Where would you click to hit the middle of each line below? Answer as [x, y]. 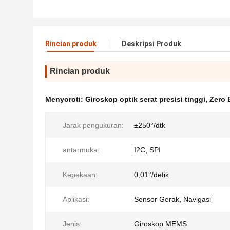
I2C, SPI [147, 150]
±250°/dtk [150, 125]
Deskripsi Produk [151, 44]
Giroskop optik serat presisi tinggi [145, 99]
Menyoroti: [65, 99]
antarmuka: [81, 150]
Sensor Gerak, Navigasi [172, 199]
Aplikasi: [76, 199]
